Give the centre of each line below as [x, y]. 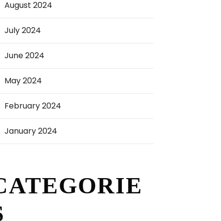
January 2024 [31, 131]
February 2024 [33, 106]
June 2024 [25, 55]
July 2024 [23, 30]
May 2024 [23, 81]
